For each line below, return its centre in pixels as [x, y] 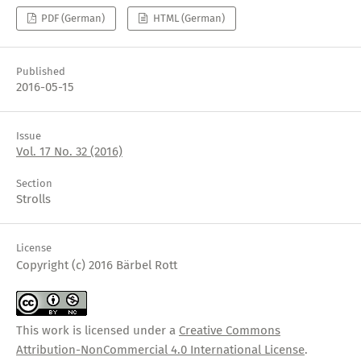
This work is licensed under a [97, 330]
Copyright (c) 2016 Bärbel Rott [96, 265]
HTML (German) [187, 18]
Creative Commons [229, 330]
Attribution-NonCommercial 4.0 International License [160, 350]
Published [40, 71]
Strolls [33, 199]
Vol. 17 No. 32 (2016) [69, 151]
